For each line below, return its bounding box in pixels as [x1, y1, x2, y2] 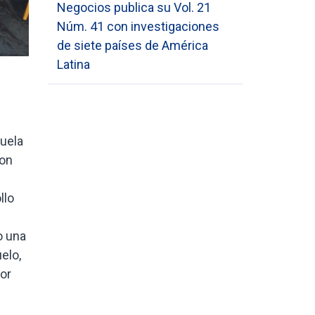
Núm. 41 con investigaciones [57, 19, 220, 34]
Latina [57, 57, 91, 72]
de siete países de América [57, 38, 209, 53]
